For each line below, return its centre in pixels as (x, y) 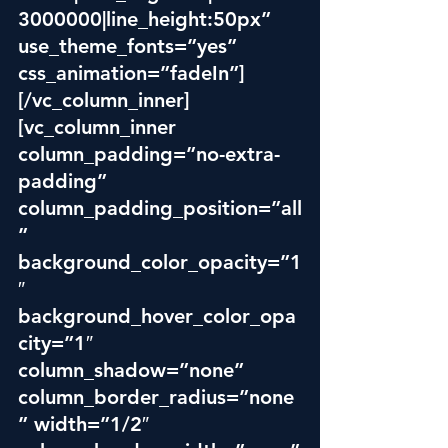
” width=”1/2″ (86, 424)
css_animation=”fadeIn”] (131, 73)
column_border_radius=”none (156, 397)
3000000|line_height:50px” (147, 19)
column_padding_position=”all (160, 208)
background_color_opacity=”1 (160, 262)
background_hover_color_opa (157, 316)
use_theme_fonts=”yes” (130, 46)
